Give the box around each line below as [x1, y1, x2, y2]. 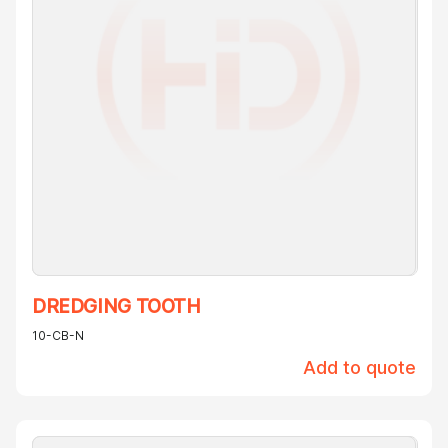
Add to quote [303, 357, 416, 379]
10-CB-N [32, 328, 84, 344]
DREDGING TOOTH [32, 295, 201, 319]
